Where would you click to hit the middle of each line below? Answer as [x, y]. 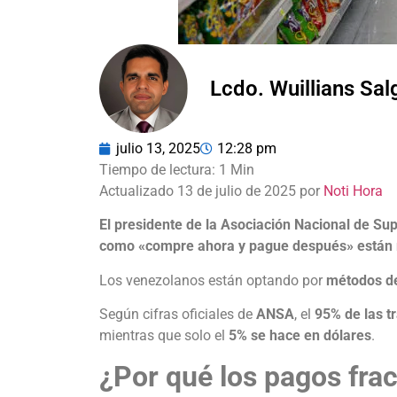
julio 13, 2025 [158, 148]
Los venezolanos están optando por [213, 280]
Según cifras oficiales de [178, 315]
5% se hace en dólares [300, 336]
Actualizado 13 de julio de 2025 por [211, 191]
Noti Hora [353, 191]
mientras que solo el [164, 336]
